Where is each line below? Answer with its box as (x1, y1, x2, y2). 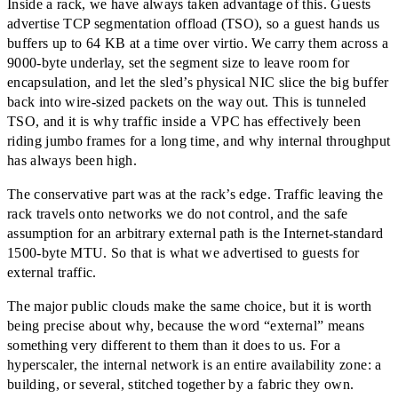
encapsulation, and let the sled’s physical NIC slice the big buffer (7, 74, 389, 90)
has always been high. (7, 152, 138, 168)
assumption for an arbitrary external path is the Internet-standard (7, 225, 384, 241)
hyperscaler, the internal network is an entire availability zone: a (7, 356, 382, 372)
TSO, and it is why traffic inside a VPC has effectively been (7, 113, 362, 129)
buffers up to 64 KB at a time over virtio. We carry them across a (7, 35, 388, 51)
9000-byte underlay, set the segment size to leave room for (7, 54, 350, 70)
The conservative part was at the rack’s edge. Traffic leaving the (7, 186, 383, 202)
